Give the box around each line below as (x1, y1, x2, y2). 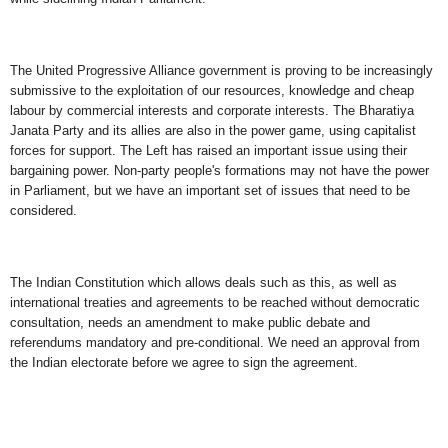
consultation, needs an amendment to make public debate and (10, 314, 370, 330)
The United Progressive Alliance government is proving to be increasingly (10, 62, 433, 78)
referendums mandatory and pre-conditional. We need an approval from (10, 334, 420, 350)
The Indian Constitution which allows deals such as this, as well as (10, 274, 397, 290)
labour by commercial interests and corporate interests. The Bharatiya (10, 102, 414, 118)
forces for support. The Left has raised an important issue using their (10, 142, 407, 158)
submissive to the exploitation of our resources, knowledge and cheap (10, 82, 414, 98)
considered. (10, 202, 77, 218)
